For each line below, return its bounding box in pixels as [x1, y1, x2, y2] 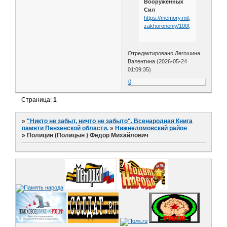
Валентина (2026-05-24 [128, 58, 187, 65]
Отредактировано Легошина [128, 50, 201, 57]
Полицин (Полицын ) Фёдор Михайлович [27, 131, 149, 139]
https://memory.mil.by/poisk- [143, 14, 213, 21]
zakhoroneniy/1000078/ [143, 22, 202, 29]
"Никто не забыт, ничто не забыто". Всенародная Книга [27, 117, 193, 125]
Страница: [21, 96, 54, 104]
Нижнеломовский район [115, 124, 187, 132]
